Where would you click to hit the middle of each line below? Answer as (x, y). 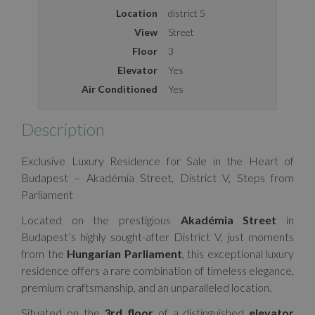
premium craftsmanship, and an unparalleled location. (146, 287)
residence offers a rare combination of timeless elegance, (157, 270)
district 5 (187, 13)
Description (63, 129)
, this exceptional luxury (238, 253)
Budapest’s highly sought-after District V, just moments (157, 237)
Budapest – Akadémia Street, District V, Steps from (157, 178)
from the (44, 253)
